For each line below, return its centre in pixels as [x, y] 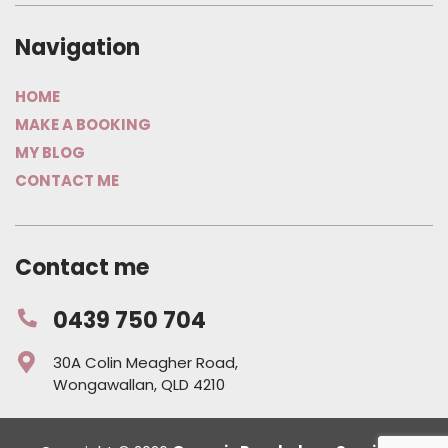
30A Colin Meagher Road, [145, 362]
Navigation [77, 47]
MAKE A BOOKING [83, 125]
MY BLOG [50, 153]
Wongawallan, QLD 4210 [139, 384]
